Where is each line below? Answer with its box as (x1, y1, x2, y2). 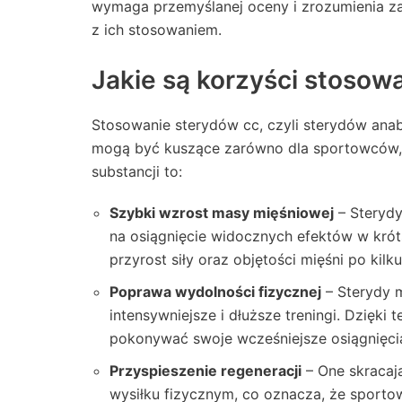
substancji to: (92, 162, 182, 180)
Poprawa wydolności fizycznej (109, 282, 321, 301)
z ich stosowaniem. (92, 20, 222, 39)
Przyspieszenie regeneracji (109, 361, 301, 380)
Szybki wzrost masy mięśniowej (109, 203, 334, 222)
